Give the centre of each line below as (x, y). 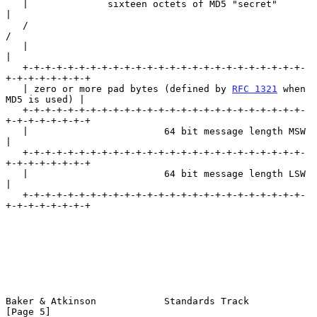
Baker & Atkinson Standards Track (127, 301)
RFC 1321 (255, 88)
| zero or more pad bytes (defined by (127, 88)
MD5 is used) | (45, 99)
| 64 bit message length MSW (14, 131)
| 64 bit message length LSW (14, 173)
